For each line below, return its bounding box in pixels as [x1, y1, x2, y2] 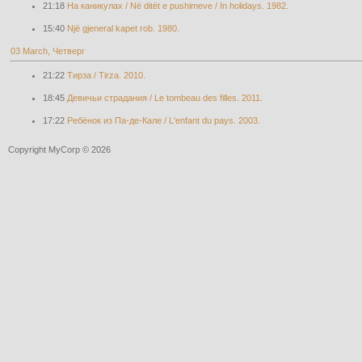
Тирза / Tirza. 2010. [67, 70, 145, 80]
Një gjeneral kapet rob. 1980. [67, 23, 179, 33]
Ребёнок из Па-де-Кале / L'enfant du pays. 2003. [67, 116, 260, 125]
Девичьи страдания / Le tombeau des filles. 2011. [67, 93, 263, 103]
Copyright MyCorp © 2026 [8, 145, 111, 154]
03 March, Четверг [11, 46, 85, 56]
